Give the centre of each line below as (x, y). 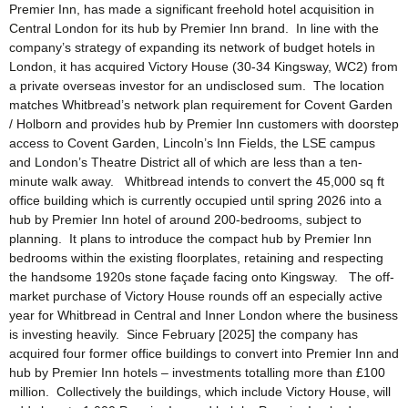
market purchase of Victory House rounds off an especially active (196, 296)
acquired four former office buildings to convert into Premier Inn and (204, 353)
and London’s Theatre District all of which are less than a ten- (186, 162)
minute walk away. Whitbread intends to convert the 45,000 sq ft (197, 181)
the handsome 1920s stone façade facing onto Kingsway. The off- (202, 276)
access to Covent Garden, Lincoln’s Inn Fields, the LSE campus (192, 143)
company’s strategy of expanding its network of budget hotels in (192, 47)
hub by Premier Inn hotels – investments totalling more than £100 (197, 372)
